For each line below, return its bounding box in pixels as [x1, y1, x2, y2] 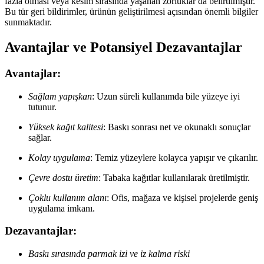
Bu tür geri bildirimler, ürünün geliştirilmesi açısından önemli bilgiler [5, 6, 258, 16]
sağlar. [28, 132, 52, 143]
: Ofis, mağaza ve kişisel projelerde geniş [107, 192, 258, 203]
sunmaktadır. [5, 17, 52, 27]
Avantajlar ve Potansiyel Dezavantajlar [5, 39, 242, 55]
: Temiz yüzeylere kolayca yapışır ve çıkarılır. [90, 152, 258, 163]
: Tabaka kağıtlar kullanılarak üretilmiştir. [98, 172, 250, 183]
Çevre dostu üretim [28, 172, 98, 183]
